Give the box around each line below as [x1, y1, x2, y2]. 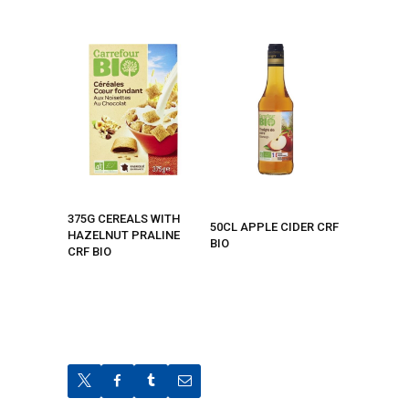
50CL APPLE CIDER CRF [210, 219, 339, 234]
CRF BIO [68, 244, 111, 258]
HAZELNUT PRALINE [68, 227, 180, 242]
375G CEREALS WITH [68, 211, 180, 225]
